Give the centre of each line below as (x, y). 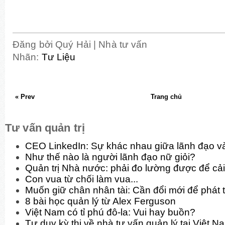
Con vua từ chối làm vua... (82, 179)
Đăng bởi (34, 44)
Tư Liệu (59, 57)
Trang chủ (166, 96)
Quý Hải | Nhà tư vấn (101, 44)
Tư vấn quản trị (45, 128)
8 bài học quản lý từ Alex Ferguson (100, 201)
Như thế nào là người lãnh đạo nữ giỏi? (110, 157)
